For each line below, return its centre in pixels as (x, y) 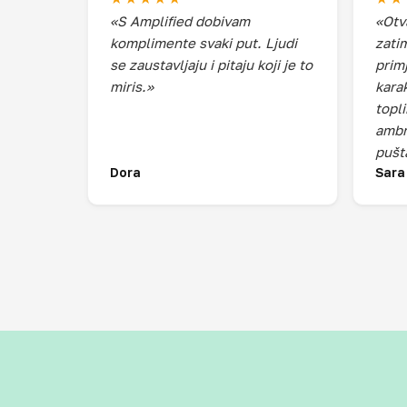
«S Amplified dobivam (180, 21)
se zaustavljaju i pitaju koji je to (211, 65)
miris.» (132, 86)
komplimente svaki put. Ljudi (203, 43)
